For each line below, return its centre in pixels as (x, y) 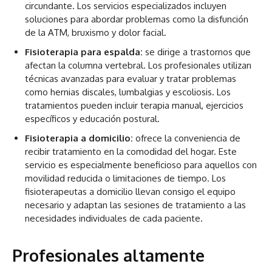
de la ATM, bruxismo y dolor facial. (96, 33)
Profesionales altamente (108, 255)
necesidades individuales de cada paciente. (114, 219)
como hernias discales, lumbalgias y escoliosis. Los (128, 92)
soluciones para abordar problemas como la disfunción (137, 19)
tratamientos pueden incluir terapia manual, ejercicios (134, 106)
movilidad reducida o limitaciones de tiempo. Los (125, 178)
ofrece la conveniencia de (187, 138)
